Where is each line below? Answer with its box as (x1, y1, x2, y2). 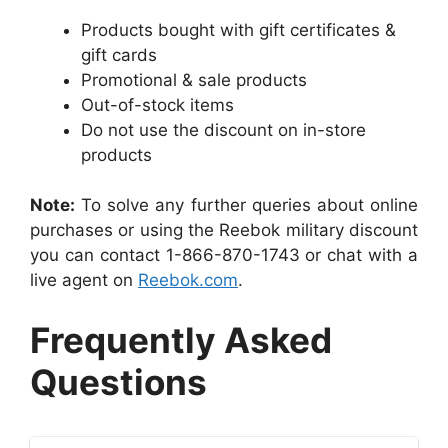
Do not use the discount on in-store (81, 119, 366, 140)
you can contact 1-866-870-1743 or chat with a (30, 245, 418, 266)
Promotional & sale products (81, 69, 307, 90)
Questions (30, 360, 207, 403)
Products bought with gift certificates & (81, 19, 396, 40)
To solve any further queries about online (75, 195, 418, 216)
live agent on (30, 270, 138, 291)
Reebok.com (138, 270, 238, 291)
